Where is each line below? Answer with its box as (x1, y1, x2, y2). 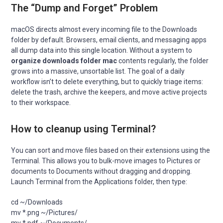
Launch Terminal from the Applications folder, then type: (11, 178, 188, 186)
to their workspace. (11, 99, 71, 107)
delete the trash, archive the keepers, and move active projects (11, 88, 208, 97)
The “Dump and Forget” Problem (11, 2, 158, 14)
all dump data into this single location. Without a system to (11, 46, 193, 55)
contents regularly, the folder (117, 57, 209, 65)
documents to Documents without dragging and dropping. (11, 167, 192, 176)
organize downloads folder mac (11, 57, 117, 65)
